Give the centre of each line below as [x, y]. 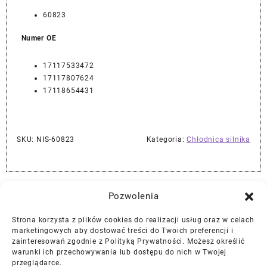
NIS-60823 [56, 140]
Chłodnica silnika [218, 140]
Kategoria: [167, 140]
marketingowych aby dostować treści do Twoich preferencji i [123, 231]
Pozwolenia [133, 196]
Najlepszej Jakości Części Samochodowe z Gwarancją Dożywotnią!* [133, 193]
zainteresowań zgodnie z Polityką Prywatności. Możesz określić [128, 241]
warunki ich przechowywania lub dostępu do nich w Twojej [119, 252]
